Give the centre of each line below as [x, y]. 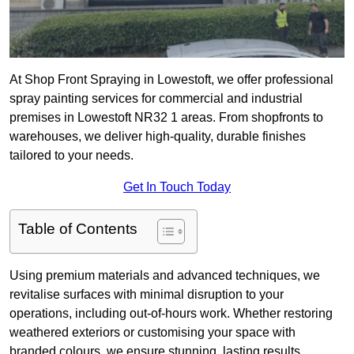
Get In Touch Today [177, 187]
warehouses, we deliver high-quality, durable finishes [158, 137]
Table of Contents [78, 229]
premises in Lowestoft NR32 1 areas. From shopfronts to [166, 118]
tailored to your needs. [72, 156]
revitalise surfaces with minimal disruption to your [147, 295]
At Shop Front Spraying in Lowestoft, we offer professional [171, 80]
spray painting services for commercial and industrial [156, 99]
